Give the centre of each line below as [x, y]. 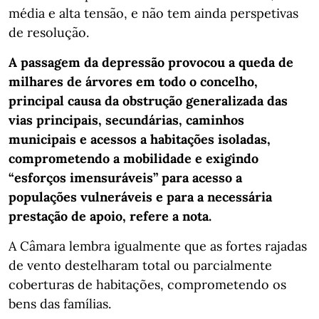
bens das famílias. [60, 303]
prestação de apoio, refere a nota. [110, 216]
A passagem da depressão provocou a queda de [151, 62]
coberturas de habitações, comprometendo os [147, 284]
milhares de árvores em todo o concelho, [133, 81]
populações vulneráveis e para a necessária [140, 197]
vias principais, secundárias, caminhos [126, 120]
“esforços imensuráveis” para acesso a [125, 177]
